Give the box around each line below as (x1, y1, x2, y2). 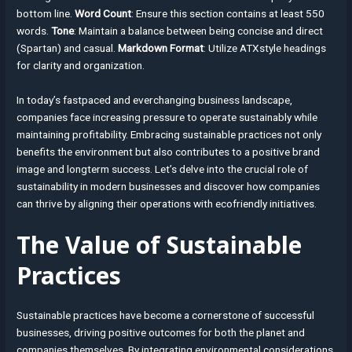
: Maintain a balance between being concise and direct (74, 24, 324, 37)
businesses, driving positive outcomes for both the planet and (16, 325, 306, 339)
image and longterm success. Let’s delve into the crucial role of (16, 162, 309, 175)
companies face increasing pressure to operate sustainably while (16, 110, 318, 123)
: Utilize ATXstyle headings (203, 41, 327, 54)
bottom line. (16, 6, 75, 20)
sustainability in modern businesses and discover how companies (16, 179, 321, 192)
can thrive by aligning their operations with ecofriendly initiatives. (16, 196, 317, 210)
